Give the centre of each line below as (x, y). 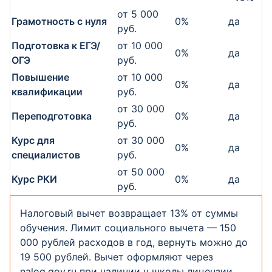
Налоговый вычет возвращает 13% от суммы (129, 213)
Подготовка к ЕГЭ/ (56, 46)
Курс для (33, 140)
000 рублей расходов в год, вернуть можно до (134, 242)
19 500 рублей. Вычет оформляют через (117, 257)
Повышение (40, 77)
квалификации (47, 92)
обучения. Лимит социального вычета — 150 (128, 228)
